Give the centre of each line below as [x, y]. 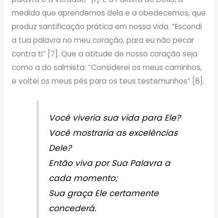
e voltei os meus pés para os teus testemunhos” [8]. [108, 81]
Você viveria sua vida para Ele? [115, 118]
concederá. [73, 209]
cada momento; [83, 178]
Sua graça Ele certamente [104, 193]
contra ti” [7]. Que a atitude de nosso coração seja [104, 54]
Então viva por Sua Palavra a [110, 163]
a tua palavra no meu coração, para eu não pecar [103, 40]
